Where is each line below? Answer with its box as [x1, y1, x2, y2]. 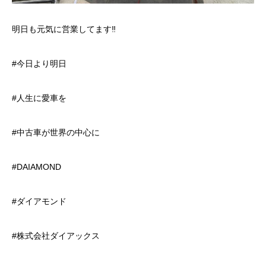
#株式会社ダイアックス [12, 230, 100, 240]
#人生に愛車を [12, 93, 66, 103]
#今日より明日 [12, 58, 66, 68]
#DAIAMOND [12, 161, 61, 172]
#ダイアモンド [12, 196, 66, 206]
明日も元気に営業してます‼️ [12, 24, 116, 34]
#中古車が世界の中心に [12, 127, 100, 137]
